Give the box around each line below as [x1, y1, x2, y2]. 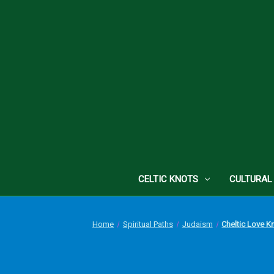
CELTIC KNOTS [138, 173, 199, 185]
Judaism [182, 219, 213, 229]
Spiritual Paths [122, 219, 173, 229]
